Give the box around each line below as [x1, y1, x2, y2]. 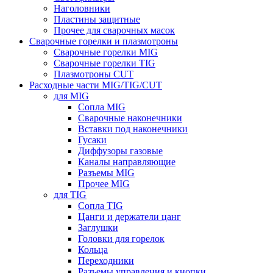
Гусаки [78, 135, 107, 146]
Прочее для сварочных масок [54, 25, 175, 36]
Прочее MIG [78, 179, 130, 190]
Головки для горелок [78, 233, 165, 244]
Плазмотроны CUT [54, 69, 133, 80]
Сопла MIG [78, 102, 126, 113]
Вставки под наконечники [78, 124, 188, 135]
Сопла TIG [78, 200, 123, 211]
